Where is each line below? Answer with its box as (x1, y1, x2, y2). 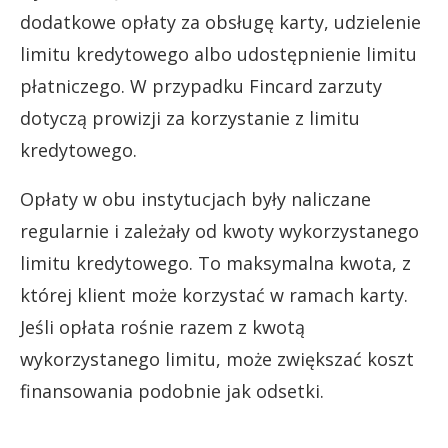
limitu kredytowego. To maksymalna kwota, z (20, 250, 411, 275)
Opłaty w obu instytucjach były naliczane (20, 186, 371, 211)
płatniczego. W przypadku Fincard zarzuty (20, 73, 382, 98)
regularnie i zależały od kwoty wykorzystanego (20, 218, 419, 243)
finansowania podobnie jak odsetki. (20, 378, 324, 403)
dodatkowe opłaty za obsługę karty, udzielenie (20, 9, 421, 34)
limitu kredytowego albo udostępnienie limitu (20, 41, 417, 66)
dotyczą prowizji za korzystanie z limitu (20, 105, 360, 130)
